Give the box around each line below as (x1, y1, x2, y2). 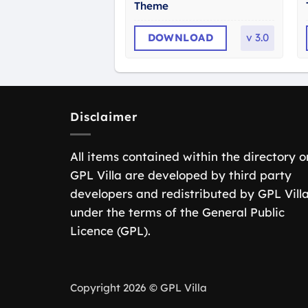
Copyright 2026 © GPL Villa (70, 280, 207, 294)
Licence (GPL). (70, 223, 151, 239)
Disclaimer (70, 109, 137, 124)
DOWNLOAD (147, 31, 214, 45)
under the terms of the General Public (70, 205, 285, 220)
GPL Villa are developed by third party (70, 168, 291, 183)
